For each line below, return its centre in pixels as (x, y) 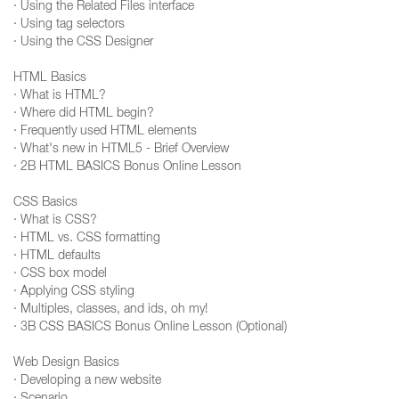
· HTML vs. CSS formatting (87, 239)
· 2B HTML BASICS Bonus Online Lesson (127, 167)
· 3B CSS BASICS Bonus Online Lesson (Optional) (150, 328)
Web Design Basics (66, 363)
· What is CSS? (55, 221)
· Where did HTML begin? (84, 114)
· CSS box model (60, 274)
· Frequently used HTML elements (105, 132)
